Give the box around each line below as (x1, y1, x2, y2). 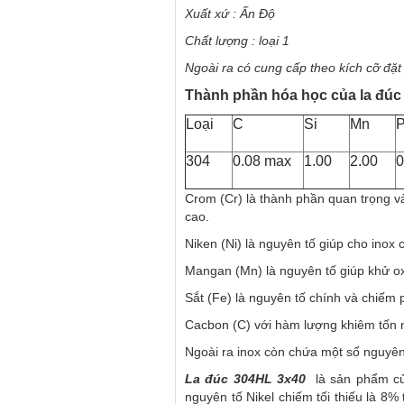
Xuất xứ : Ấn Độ (185, 6, 275, 22)
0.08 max (233, 153, 291, 170)
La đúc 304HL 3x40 (185, 372, 307, 387)
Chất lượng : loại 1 (185, 33, 289, 49)
